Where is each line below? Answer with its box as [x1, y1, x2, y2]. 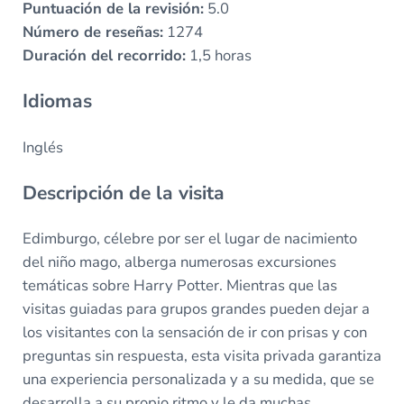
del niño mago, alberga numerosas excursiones [22, 251, 336, 272]
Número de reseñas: [22, 22, 163, 43]
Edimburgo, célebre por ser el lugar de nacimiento [22, 227, 357, 249]
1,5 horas [185, 45, 252, 67]
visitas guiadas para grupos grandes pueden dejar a [22, 298, 370, 319]
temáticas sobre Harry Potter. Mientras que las [22, 274, 337, 296]
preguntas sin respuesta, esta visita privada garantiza [22, 344, 381, 366]
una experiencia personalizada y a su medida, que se [22, 368, 374, 390]
